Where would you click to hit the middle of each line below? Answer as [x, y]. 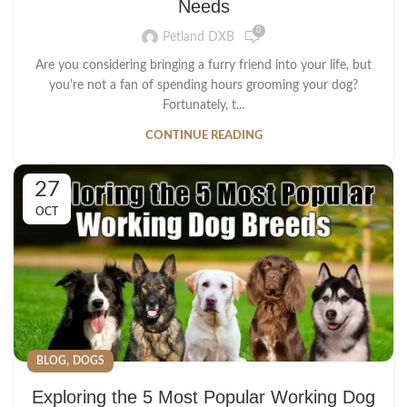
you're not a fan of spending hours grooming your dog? [203, 86]
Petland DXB [198, 37]
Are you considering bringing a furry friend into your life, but [203, 66]
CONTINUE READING [203, 136]
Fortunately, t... [203, 106]
